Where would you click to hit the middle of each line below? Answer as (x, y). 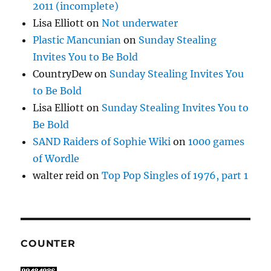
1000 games (217, 142)
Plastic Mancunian (77, 40)
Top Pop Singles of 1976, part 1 (175, 176)
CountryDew (63, 74)
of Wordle (56, 159)
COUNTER (48, 244)
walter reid (59, 176)
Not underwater (140, 23)
